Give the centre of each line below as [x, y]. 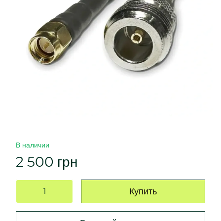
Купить [143, 191]
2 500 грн [47, 162]
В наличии [33, 145]
